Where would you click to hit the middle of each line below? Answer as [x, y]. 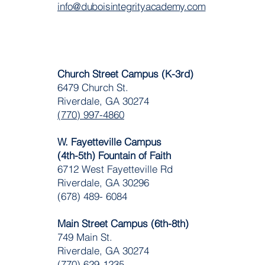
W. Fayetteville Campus [109, 141]
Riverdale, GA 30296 [103, 182]
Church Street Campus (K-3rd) [125, 73]
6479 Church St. [93, 87]
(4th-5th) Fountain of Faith [114, 155]
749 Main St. [85, 237]
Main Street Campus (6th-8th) [123, 223]
